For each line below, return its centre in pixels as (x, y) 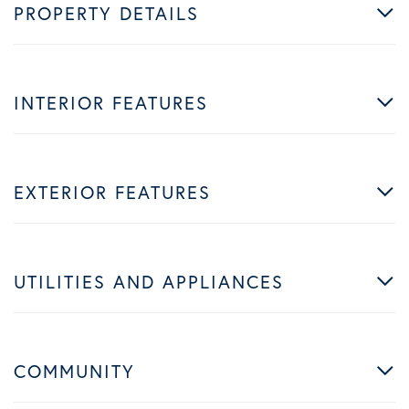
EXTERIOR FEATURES (112, 192)
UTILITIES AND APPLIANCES (149, 281)
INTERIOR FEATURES (111, 102)
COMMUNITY (74, 371)
